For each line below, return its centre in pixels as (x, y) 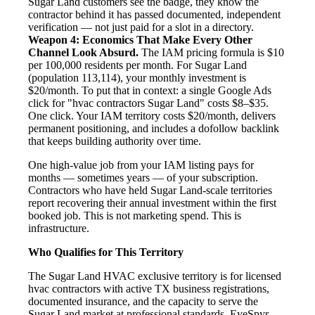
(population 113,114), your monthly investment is (137, 77)
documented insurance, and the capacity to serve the (143, 301)
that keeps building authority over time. (115, 141)
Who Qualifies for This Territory (106, 252)
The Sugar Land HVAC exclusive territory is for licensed (155, 276)
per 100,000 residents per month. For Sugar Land (137, 65)
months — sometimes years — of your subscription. (143, 177)
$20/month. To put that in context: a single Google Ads (150, 90)
